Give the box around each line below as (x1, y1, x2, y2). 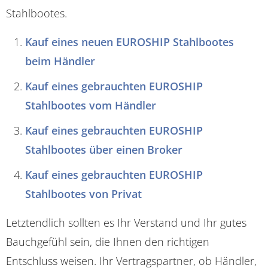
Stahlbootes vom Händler (25, 98, 156, 112)
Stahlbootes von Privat (25, 186, 142, 201)
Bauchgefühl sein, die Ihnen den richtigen (6, 234, 209, 249)
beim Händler (25, 53, 95, 68)
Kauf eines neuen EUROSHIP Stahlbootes (25, 34, 234, 49)
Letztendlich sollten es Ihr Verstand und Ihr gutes (6, 215, 246, 230)
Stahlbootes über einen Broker (25, 142, 182, 157)
